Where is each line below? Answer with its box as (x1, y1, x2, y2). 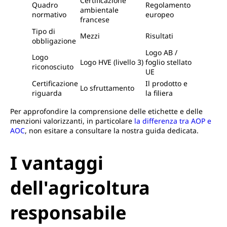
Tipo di (32, 26, 55, 36)
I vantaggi (10, 150, 103, 176)
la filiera (145, 88, 173, 98)
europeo (145, 10, 174, 20)
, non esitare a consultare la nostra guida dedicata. (25, 126, 199, 136)
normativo (32, 10, 66, 20)
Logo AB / (145, 48, 177, 58)
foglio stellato (145, 57, 192, 67)
